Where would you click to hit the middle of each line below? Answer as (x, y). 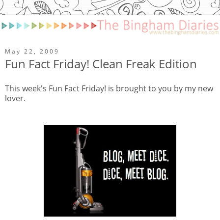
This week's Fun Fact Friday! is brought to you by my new (109, 88)
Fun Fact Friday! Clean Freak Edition (101, 63)
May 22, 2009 (32, 51)
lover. (15, 98)
